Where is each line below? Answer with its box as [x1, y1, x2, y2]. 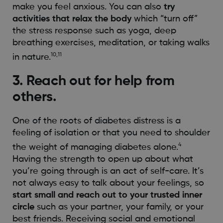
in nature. [12, 53, 51, 62]
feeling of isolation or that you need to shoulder [12, 128, 210, 138]
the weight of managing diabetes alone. [12, 143, 178, 152]
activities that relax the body [12, 14, 131, 24]
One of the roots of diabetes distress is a [12, 116, 181, 126]
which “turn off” [131, 14, 198, 24]
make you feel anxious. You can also [12, 2, 164, 12]
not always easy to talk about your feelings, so [12, 179, 204, 188]
